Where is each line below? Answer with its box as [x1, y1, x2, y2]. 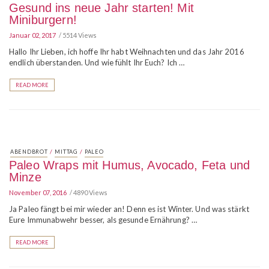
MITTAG [55, 148, 77, 155]
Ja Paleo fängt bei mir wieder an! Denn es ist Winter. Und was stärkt [9, 204, 249, 214]
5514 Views [62, 31, 97, 39]
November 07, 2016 [9, 189, 67, 196]
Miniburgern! [9, 13, 77, 26]
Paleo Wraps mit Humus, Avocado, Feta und [9, 159, 250, 172]
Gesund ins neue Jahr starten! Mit [9, 1, 194, 14]
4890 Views [73, 189, 107, 196]
